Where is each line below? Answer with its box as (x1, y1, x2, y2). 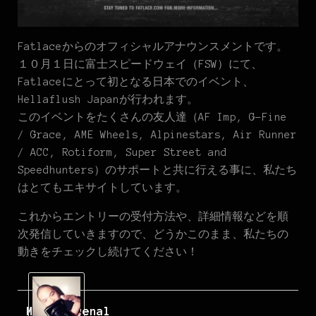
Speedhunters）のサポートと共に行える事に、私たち (18, 164, 297, 176)
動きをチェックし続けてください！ (18, 246, 198, 258)
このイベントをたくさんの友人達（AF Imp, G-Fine (18, 111, 287, 123)
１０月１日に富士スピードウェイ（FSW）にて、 (18, 59, 262, 71)
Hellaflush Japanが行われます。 (18, 94, 198, 106)
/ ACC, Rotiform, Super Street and (18, 147, 227, 159)
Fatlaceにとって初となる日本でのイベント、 (18, 76, 254, 88)
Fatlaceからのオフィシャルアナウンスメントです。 (18, 41, 288, 53)
